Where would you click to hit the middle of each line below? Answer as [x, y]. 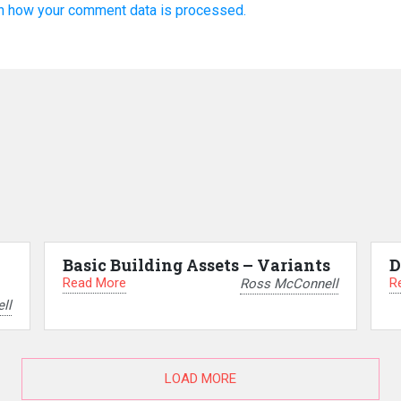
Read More [94, 283]
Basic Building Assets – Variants [196, 265]
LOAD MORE [200, 378]
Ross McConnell [289, 283]
